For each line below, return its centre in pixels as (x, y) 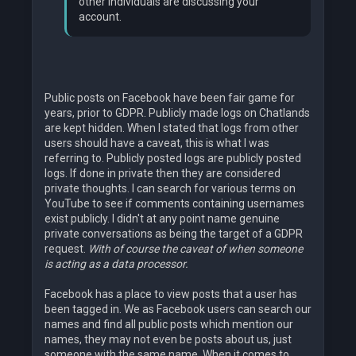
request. (66, 249)
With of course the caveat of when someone (195, 249)
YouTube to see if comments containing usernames (174, 204)
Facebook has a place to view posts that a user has (171, 294)
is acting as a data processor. (116, 264)
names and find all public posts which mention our (169, 325)
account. (100, 17)
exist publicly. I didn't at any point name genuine (162, 219)
